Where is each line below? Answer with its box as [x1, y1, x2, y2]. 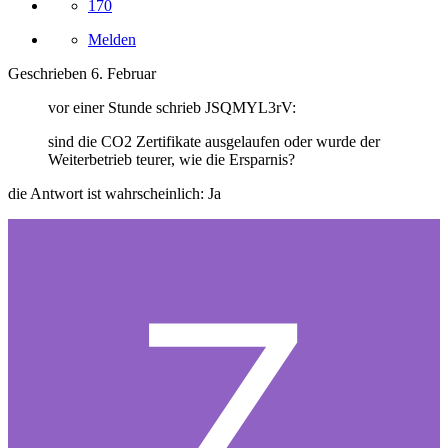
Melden [88, 31, 136, 49]
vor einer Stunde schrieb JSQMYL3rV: [48, 99, 296, 117]
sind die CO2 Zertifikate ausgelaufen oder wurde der [48, 133, 380, 151]
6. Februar [91, 65, 156, 83]
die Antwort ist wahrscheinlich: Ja [8, 185, 221, 203]
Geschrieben [8, 65, 91, 83]
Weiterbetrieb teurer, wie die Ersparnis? [48, 151, 295, 169]
